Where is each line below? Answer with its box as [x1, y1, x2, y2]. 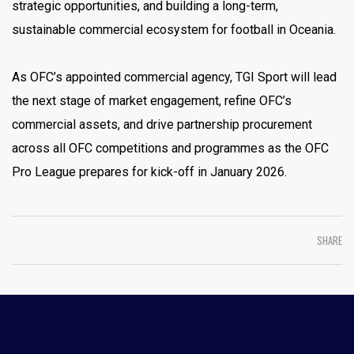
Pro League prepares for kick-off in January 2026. [12, 164, 287, 179]
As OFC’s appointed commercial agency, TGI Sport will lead [12, 69, 337, 85]
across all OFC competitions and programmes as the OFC [12, 140, 329, 156]
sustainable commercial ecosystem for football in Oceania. [12, 21, 336, 37]
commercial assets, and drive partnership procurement [12, 116, 312, 132]
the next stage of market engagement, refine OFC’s [12, 92, 292, 108]
